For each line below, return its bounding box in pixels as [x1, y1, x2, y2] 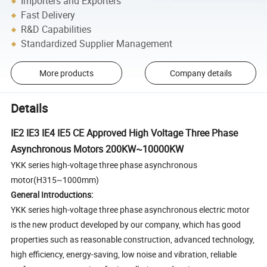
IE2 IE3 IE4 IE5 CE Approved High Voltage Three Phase [11, 126, 238, 140]
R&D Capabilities [21, 23, 92, 36]
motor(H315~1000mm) [11, 174, 100, 186]
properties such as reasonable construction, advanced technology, [11, 234, 255, 246]
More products [39, 67, 94, 79]
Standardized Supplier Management [21, 37, 173, 51]
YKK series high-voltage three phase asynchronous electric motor [11, 204, 250, 216]
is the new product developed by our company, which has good [11, 219, 241, 231]
